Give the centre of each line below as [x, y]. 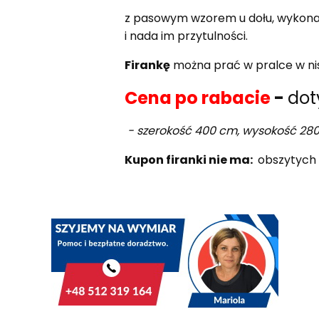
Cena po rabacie [197, 98]
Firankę [147, 65]
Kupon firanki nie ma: [189, 159]
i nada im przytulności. [186, 36]
